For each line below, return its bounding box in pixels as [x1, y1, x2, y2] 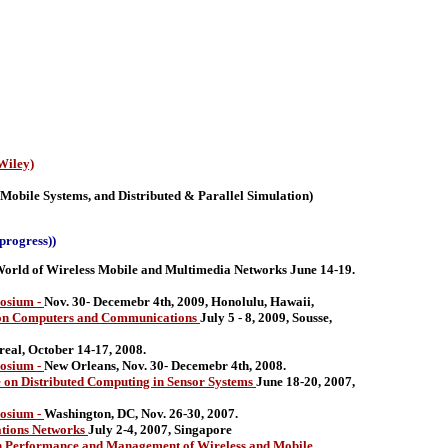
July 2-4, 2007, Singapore [88, 422, 232, 437]
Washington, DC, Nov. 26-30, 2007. [44, 406, 238, 421]
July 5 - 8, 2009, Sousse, [200, 310, 332, 325]
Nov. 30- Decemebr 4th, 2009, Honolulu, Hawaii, [44, 294, 314, 309]
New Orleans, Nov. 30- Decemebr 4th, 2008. [44, 358, 286, 373]
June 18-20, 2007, [256, 374, 355, 389]
